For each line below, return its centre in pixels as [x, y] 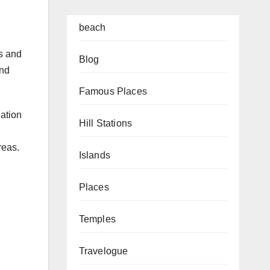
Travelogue [103, 251]
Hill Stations [105, 124]
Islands [94, 155]
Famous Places [113, 92]
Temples [97, 219]
